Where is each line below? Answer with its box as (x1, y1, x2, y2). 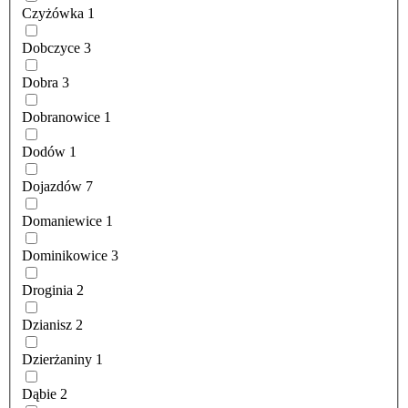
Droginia (22, 282, 73, 299)
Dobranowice (22, 109, 100, 126)
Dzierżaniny (22, 352, 92, 368)
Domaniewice (22, 213, 102, 229)
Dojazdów (22, 178, 82, 195)
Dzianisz (22, 317, 72, 333)
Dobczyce (22, 40, 80, 56)
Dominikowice (22, 248, 107, 264)
